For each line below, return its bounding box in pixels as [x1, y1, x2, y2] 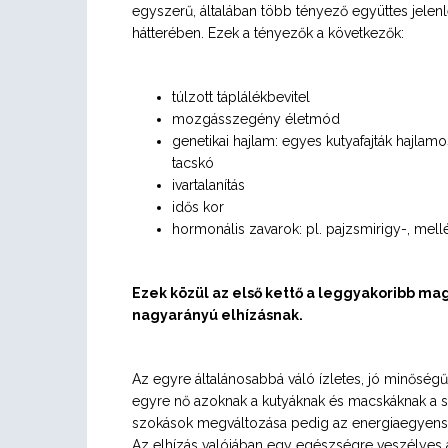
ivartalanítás [172, 177, 245, 193]
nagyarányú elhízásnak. [132, 307, 303, 323]
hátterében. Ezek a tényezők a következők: [132, 25, 404, 41]
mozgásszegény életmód [172, 111, 340, 127]
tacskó [172, 155, 214, 171]
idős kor [172, 199, 224, 215]
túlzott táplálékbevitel [172, 89, 310, 105]
